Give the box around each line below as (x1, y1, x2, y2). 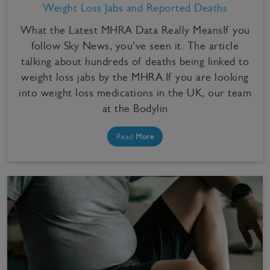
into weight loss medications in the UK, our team (19, 86, 251, 99)
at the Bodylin (102, 102, 168, 115)
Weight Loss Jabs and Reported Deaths (43, 1, 227, 14)
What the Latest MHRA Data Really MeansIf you (20, 24, 250, 36)
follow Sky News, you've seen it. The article (31, 39, 239, 52)
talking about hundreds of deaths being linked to (21, 55, 249, 67)
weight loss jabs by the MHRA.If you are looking (21, 71, 249, 83)
